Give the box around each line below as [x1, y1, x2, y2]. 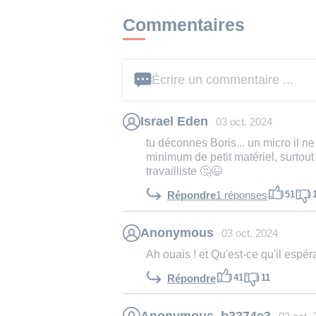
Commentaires [123, 14, 245, 35]
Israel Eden [140, 114, 208, 129]
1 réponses [216, 190, 267, 202]
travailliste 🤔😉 [146, 164, 222, 177]
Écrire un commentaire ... [152, 72, 293, 87]
